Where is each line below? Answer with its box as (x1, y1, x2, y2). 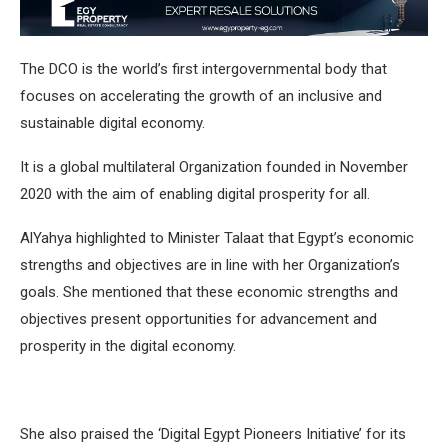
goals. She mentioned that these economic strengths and (20, 282, 398, 301)
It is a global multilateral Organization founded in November (20, 157, 408, 176)
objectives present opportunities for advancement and (20, 309, 377, 328)
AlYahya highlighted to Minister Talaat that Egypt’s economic (20, 228, 414, 247)
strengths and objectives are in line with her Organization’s (20, 255, 400, 274)
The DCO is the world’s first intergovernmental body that (20, 59, 387, 78)
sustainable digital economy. (20, 113, 205, 132)
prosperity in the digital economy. (20, 336, 236, 355)
